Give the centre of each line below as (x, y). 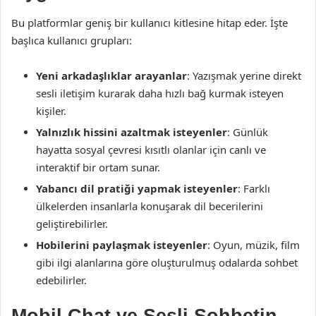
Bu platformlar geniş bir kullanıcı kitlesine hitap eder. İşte (150, 23)
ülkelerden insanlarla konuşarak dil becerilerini (150, 206)
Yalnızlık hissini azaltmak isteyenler (132, 132)
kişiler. (51, 111)
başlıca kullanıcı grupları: (72, 40)
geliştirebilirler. (72, 224)
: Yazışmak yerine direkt (244, 75)
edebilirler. (61, 280)
